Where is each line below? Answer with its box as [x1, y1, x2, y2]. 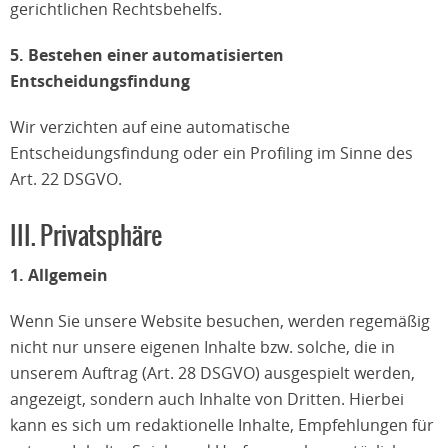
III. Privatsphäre [10, 220, 162, 253]
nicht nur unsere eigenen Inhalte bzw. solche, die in [10, 336, 395, 358]
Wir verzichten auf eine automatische [10, 116, 290, 138]
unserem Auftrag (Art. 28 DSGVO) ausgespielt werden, [10, 362, 415, 384]
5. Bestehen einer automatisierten [10, 44, 284, 66]
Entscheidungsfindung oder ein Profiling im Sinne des [10, 142, 413, 164]
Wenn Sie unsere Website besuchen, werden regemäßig [10, 310, 430, 332]
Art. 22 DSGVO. [10, 168, 122, 190]
